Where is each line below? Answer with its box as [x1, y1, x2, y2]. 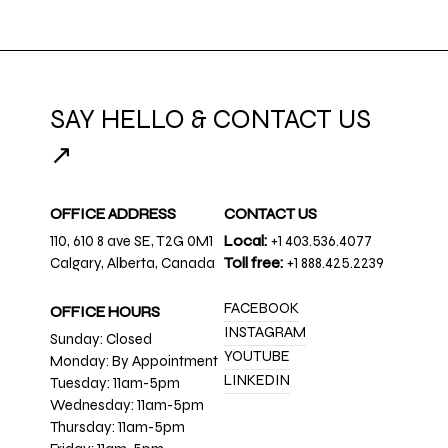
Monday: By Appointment [50, 352, 218, 371]
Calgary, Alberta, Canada [50, 254, 215, 273]
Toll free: [224, 254, 284, 273]
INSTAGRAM [224, 323, 306, 342]
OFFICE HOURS [50, 303, 160, 322]
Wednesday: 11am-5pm [50, 396, 204, 415]
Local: [224, 232, 268, 251]
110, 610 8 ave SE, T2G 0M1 [50, 232, 213, 251]
